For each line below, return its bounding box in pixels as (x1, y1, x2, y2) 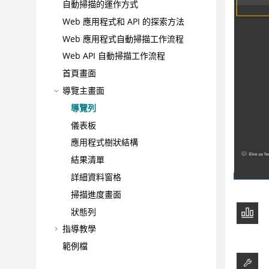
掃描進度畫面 (70, 188, 121, 200)
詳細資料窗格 (70, 171, 121, 183)
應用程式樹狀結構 (70, 136, 138, 148)
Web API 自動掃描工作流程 (62, 50, 165, 62)
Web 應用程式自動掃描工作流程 (62, 32, 184, 44)
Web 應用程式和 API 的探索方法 (62, 15, 184, 27)
